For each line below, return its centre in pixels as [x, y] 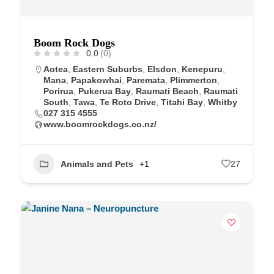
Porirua [58, 91]
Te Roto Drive [128, 102]
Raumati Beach [167, 91]
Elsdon [162, 69]
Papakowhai [96, 80]
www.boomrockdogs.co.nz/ [100, 124]
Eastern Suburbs [108, 69]
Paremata [146, 80]
